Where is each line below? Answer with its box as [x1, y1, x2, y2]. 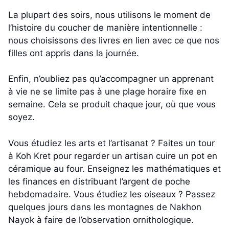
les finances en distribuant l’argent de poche [8, 176, 190, 187]
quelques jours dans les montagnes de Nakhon [8, 201, 201, 212]
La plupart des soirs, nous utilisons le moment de [8, 9, 211, 20]
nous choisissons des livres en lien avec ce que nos [8, 35, 219, 45]
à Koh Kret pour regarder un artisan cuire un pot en [8, 150, 217, 161]
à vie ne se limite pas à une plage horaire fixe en [8, 86, 207, 97]
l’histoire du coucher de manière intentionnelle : [8, 22, 202, 33]
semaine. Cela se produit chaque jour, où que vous [8, 99, 216, 110]
